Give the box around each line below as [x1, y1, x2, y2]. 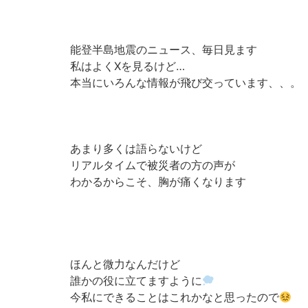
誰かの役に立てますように [70, 274, 202, 287]
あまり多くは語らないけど [70, 142, 202, 155]
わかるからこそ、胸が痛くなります [70, 175, 246, 188]
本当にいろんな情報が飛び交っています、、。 [70, 76, 301, 89]
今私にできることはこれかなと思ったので [70, 290, 279, 304]
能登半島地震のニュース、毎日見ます [70, 43, 257, 56]
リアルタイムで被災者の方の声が [70, 158, 235, 172]
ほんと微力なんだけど [70, 257, 180, 271]
